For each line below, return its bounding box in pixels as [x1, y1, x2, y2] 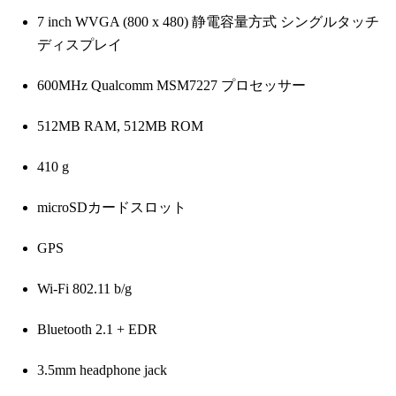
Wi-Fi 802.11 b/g [37, 281, 132, 297]
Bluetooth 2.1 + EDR [37, 322, 157, 338]
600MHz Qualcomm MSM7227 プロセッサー [37, 78, 306, 94]
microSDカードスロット [37, 200, 187, 216]
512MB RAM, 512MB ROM [37, 118, 203, 134]
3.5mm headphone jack [37, 362, 167, 378]
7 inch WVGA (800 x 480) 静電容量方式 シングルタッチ [37, 14, 379, 30]
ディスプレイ [37, 37, 122, 53]
